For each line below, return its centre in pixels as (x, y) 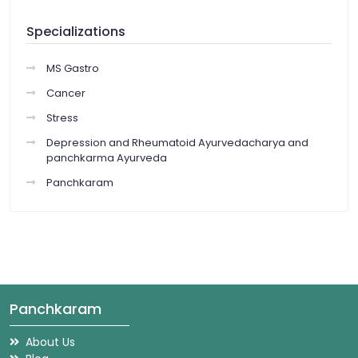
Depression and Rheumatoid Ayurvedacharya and (177, 143)
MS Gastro (73, 69)
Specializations (76, 32)
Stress (62, 118)
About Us (50, 342)
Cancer (66, 93)
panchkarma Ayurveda (107, 158)
